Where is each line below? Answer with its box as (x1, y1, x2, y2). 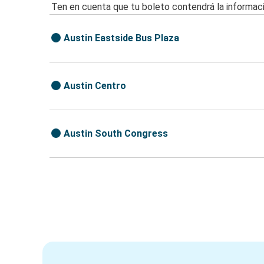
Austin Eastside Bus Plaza (64, 32, 180, 44)
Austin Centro (64, 80, 127, 92)
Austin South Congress (64, 128, 169, 140)
